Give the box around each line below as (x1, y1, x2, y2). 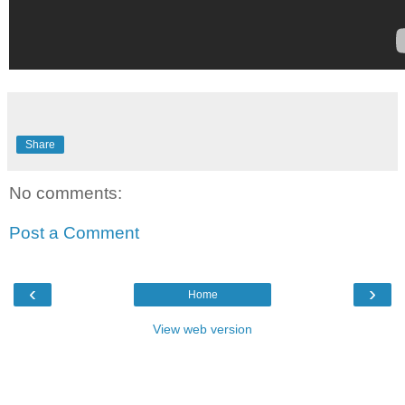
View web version (153, 322, 252, 337)
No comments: (9, 184, 122, 203)
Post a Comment (9, 223, 139, 243)
